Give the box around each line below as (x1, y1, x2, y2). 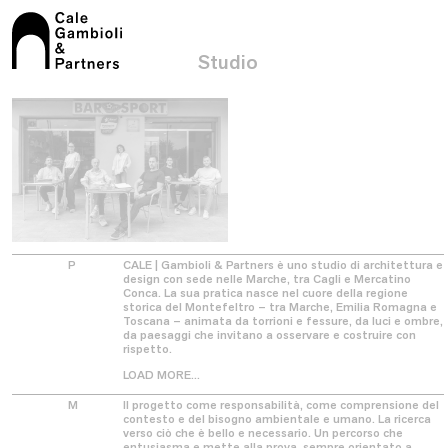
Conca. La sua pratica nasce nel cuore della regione (123, 284, 408, 301)
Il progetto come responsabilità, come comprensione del (123, 396, 439, 413)
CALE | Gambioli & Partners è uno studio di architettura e (123, 256, 443, 273)
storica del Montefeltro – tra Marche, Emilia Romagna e (123, 298, 437, 315)
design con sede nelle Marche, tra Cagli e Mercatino (123, 270, 411, 287)
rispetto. (123, 340, 172, 357)
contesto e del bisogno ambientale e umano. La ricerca (123, 410, 431, 427)
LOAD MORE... (123, 366, 200, 383)
